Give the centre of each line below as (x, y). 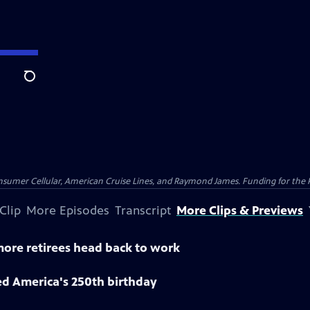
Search (40, 84)
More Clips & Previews (240, 210)
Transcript (143, 210)
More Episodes (68, 210)
